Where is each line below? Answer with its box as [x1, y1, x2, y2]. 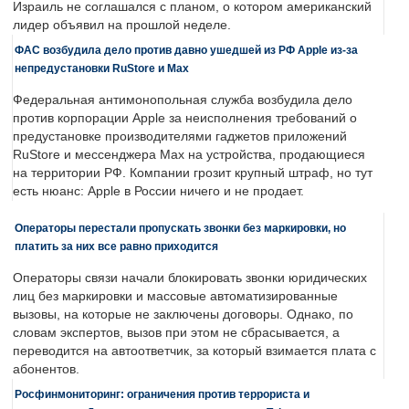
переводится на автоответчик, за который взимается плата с [13, 344, 376, 359]
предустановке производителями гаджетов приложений [13, 130, 347, 144]
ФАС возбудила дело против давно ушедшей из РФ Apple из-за [15, 44, 358, 57]
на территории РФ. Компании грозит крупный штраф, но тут [13, 166, 372, 181]
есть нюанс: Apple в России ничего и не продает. [13, 184, 304, 199]
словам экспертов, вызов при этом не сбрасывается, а [13, 326, 340, 341]
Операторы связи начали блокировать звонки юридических [13, 271, 367, 286]
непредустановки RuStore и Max [15, 62, 189, 75]
